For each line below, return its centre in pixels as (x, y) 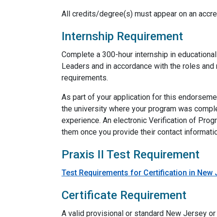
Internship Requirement (122, 36)
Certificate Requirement (124, 195)
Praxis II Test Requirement (131, 155)
